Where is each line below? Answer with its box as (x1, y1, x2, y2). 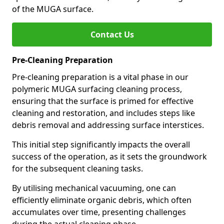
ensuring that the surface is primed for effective (12, 95, 193, 106)
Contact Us (90, 29, 134, 40)
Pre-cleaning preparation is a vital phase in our (12, 71, 188, 82)
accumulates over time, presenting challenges (12, 206, 186, 217)
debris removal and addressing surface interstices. (12, 119, 204, 130)
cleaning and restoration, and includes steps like (12, 107, 195, 118)
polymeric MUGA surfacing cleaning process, (12, 83, 182, 94)
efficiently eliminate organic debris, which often (12, 194, 191, 205)
